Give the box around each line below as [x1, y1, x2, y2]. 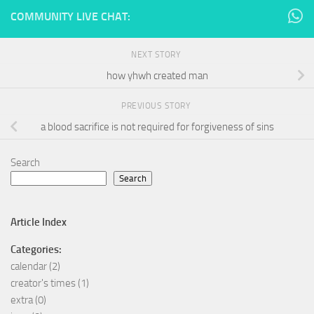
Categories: [11, 243, 62, 257]
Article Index [11, 216, 67, 229]
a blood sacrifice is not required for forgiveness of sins [40, 120, 274, 133]
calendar [11, 260, 47, 273]
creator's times [11, 277, 76, 290]
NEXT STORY [131, 50, 183, 60]
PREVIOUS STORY [121, 101, 193, 111]
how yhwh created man [106, 69, 208, 82]
